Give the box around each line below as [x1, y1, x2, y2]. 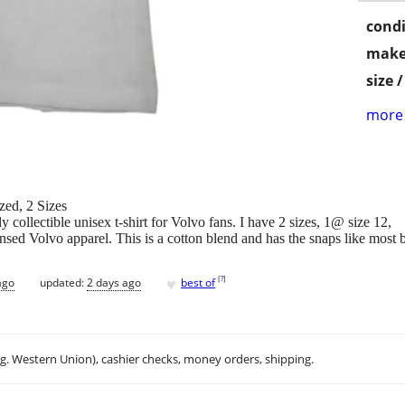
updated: [40, 274, 87, 290]
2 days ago [87, 274, 141, 290]
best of [181, 274, 215, 290]
